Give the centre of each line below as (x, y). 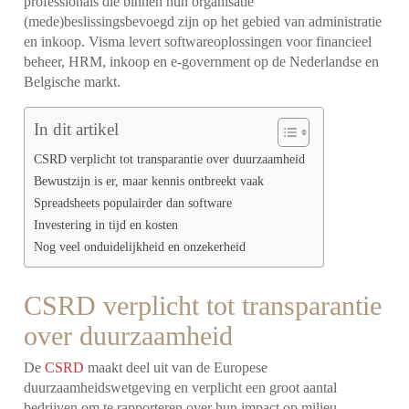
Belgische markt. (74, 81)
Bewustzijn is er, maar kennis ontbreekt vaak (149, 180)
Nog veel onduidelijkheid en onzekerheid (140, 246)
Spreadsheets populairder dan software (133, 202)
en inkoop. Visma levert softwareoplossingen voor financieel (198, 41)
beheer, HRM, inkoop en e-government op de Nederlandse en (202, 61)
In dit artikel (77, 129)
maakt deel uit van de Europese (176, 367)
